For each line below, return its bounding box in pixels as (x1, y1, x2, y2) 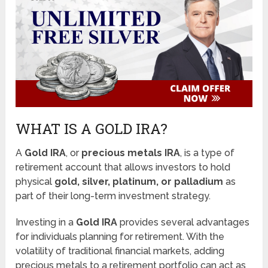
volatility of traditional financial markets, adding (16, 245, 225, 257)
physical (16, 175, 55, 187)
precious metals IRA (81, 147, 181, 159)
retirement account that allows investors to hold (16, 161, 231, 173)
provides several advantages (117, 216, 250, 228)
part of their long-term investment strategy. (16, 190, 211, 202)
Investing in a (16, 216, 77, 228)
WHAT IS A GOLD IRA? (16, 118, 168, 138)
